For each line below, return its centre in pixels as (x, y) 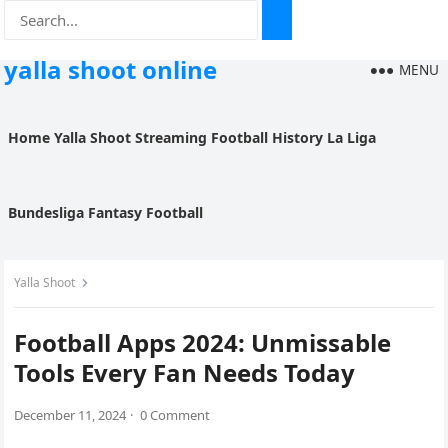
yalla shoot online (111, 69)
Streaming (171, 137)
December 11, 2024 (70, 415)
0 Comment (175, 415)
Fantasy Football (146, 212)
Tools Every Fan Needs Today (185, 372)
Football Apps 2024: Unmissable (203, 342)
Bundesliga (46, 212)
